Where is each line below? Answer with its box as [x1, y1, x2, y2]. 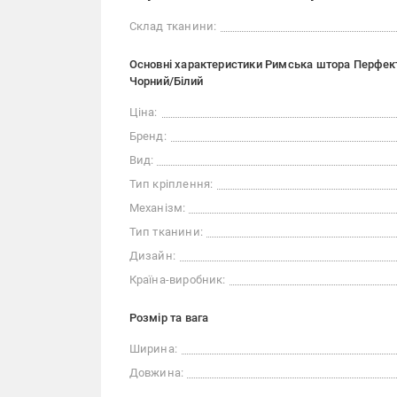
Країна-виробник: [128, 273, 226, 286]
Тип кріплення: [128, 177, 214, 191]
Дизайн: [128, 249, 175, 262]
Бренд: [128, 129, 167, 143]
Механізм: [128, 201, 186, 214]
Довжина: [128, 366, 184, 379]
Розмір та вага [128, 311, 209, 324]
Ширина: [128, 342, 177, 355]
